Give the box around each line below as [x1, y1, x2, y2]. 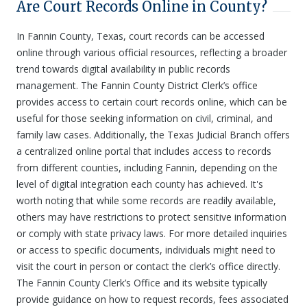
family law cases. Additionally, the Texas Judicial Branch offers [16, 128, 290, 141]
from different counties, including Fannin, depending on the [16, 161, 278, 174]
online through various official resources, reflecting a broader [16, 46, 287, 59]
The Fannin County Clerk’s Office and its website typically [16, 276, 267, 289]
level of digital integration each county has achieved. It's [16, 177, 263, 191]
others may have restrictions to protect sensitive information [16, 210, 286, 223]
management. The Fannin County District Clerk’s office [16, 79, 258, 92]
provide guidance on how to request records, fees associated [16, 293, 288, 306]
